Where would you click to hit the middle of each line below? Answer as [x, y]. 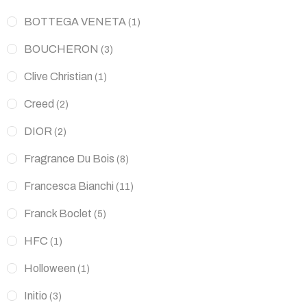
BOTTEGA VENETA [75, 21]
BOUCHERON [61, 49]
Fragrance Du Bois [69, 158]
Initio [36, 295]
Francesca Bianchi [69, 186]
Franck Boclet [58, 213]
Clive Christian [58, 76]
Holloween [50, 268]
